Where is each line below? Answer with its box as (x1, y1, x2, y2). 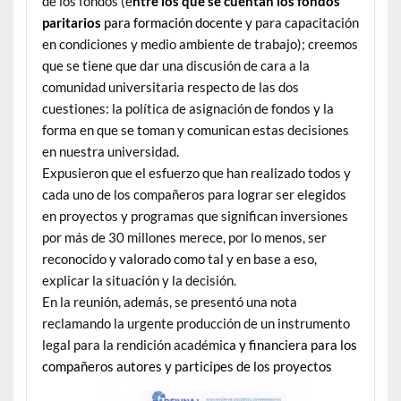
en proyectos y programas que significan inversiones (41, 207, 348, 224)
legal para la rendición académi (41, 336, 223, 353)
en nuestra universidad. (41, 142, 179, 159)
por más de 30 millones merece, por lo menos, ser (41, 228, 327, 245)
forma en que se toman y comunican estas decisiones (41, 121, 349, 138)
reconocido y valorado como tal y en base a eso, (41, 250, 317, 267)
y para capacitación (242, 13, 359, 30)
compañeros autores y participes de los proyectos (41, 357, 332, 374)
